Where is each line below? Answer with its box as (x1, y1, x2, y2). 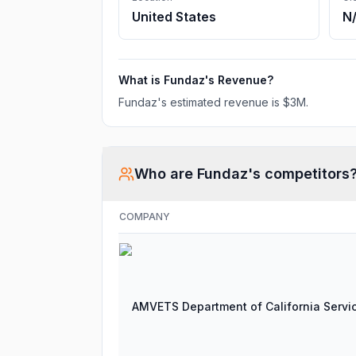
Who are (134, 165, 197, 182)
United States (132, 9, 216, 25)
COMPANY (119, 211, 170, 222)
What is (118, 73, 164, 87)
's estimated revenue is (157, 95, 283, 109)
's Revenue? (205, 73, 273, 87)
